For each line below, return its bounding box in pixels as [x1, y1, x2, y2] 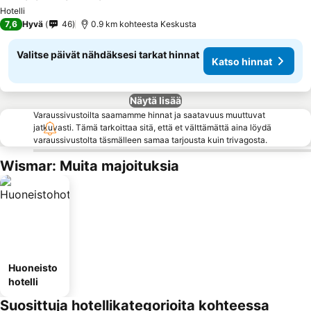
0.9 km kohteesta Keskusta [91, 19, 196, 29]
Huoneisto [8, 262, 58, 274]
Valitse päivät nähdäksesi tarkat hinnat [17, 49, 199, 60]
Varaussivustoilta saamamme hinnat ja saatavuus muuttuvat [33, 110, 265, 120]
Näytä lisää [130, 94, 181, 106]
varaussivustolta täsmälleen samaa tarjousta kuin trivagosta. [33, 135, 267, 145]
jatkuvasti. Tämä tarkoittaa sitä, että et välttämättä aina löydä [33, 122, 271, 133]
